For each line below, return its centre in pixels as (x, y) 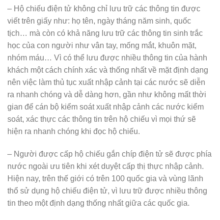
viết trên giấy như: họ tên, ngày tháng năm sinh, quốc (99, 21)
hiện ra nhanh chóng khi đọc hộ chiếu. (74, 132)
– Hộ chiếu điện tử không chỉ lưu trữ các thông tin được (104, 9)
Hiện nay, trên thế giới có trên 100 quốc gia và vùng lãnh (105, 178)
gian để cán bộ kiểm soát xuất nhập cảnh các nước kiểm (106, 107)
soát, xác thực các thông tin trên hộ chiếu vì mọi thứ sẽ (102, 119)
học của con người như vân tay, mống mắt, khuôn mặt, (102, 46)
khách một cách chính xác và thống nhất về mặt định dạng (108, 70)
